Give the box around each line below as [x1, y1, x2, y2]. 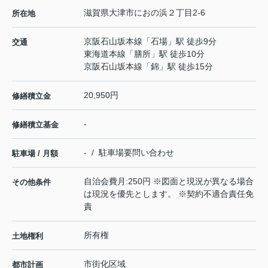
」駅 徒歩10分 [151, 48, 205, 59]
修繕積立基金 [12, 120, 59, 129]
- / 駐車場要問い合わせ [84, 147, 174, 157]
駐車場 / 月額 [12, 148, 58, 158]
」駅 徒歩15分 [159, 61, 213, 71]
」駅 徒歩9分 [167, 36, 217, 46]
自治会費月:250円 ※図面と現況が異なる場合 [84, 176, 254, 186]
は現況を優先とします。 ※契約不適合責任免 [84, 188, 254, 199]
